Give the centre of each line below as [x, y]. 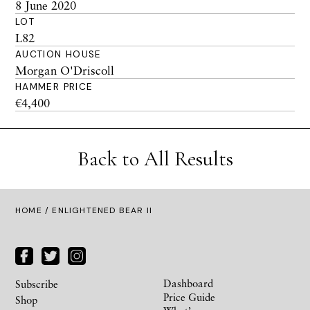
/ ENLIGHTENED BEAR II [97, 210]
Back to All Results [155, 159]
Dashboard [188, 283]
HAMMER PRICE [54, 87]
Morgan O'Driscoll [65, 70]
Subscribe [37, 283]
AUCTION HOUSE [58, 54]
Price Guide [189, 297]
